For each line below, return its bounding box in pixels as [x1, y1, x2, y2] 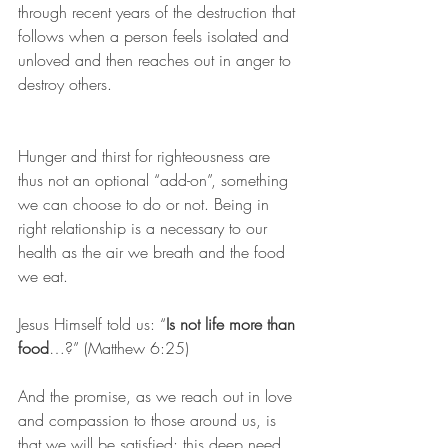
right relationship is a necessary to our [18, 216, 272, 239]
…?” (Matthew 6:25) [49, 336, 189, 359]
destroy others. [18, 72, 112, 95]
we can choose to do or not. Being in [18, 192, 274, 215]
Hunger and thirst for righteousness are [18, 144, 275, 167]
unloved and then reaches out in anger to [18, 48, 296, 71]
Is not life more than [166, 312, 300, 335]
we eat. [18, 264, 68, 287]
